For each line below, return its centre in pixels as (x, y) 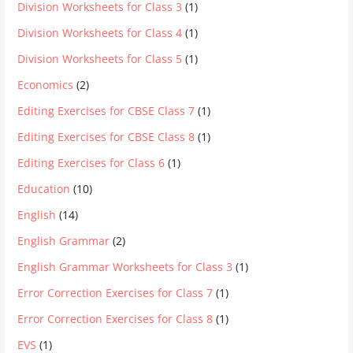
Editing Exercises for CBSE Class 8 (106, 137)
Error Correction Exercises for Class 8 (115, 319)
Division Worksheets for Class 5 (100, 59)
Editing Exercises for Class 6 (91, 163)
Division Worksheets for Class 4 (100, 33)
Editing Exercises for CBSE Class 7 (106, 111)
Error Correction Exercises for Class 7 (115, 293)
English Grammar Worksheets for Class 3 (125, 267)
